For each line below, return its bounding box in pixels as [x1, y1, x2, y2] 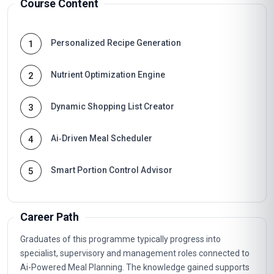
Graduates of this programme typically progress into [20, 234, 221, 244]
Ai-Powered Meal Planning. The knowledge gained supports [20, 262, 250, 272]
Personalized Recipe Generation [51, 38, 181, 48]
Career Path [20, 210, 80, 223]
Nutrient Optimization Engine [51, 70, 165, 80]
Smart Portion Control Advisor [51, 165, 172, 175]
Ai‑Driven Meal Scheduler [51, 133, 152, 143]
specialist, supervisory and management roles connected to [20, 248, 250, 258]
